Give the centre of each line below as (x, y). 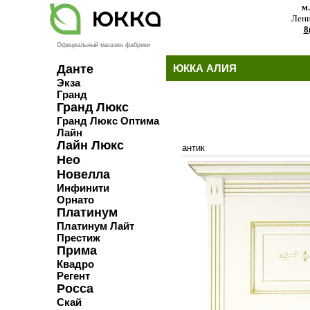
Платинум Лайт (95, 226)
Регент (73, 275)
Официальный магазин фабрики (103, 45)
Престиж (79, 237)
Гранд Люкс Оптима (108, 120)
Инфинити (83, 188)
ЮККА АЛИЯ (205, 68)
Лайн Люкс (90, 145)
